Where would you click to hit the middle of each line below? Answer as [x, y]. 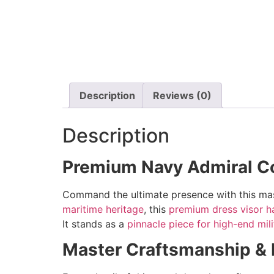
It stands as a [95, 224]
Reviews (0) [182, 95]
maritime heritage [103, 209]
